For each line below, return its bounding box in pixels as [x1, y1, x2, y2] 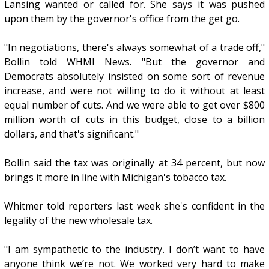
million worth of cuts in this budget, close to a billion [4, 113, 265, 127]
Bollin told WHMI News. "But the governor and [4, 55, 265, 69]
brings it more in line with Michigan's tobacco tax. [4, 171, 226, 184]
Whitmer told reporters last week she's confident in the [4, 199, 265, 213]
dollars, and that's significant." [4, 127, 139, 141]
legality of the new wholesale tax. [4, 214, 153, 228]
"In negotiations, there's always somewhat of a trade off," [4, 41, 265, 55]
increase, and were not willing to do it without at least [4, 84, 265, 98]
